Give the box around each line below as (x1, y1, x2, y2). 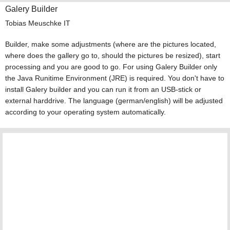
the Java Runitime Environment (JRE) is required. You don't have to (5, 73, 224, 82)
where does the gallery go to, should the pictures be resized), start (5, 51, 220, 60)
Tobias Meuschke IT (5, 18, 70, 27)
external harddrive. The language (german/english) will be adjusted (5, 96, 223, 105)
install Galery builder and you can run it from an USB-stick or (5, 85, 201, 93)
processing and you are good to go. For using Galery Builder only (5, 62, 217, 71)
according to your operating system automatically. (5, 107, 166, 116)
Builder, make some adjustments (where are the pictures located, (5, 40, 216, 48)
